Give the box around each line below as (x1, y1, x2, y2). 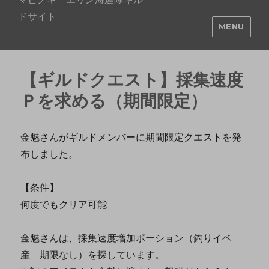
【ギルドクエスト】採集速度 (20, 70, 244, 90)
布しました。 (20, 148, 79, 160)
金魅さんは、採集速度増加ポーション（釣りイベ (20, 232, 232, 244)
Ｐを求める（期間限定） (20, 91, 208, 111)
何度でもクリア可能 (20, 198, 107, 210)
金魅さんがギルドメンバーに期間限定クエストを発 (20, 131, 242, 143)
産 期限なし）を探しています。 (20, 249, 165, 261)
